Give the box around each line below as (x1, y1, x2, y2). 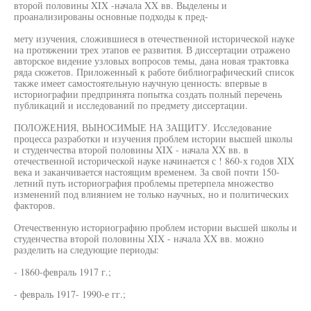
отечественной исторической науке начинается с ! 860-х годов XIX (14, 154, 294, 167)
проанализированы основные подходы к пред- (14, 10, 208, 23)
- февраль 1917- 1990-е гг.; (14, 287, 126, 301)
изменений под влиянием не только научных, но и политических (14, 187, 289, 201)
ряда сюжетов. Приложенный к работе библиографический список (14, 65, 294, 78)
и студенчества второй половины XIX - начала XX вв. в (14, 143, 249, 156)
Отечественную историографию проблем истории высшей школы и (14, 221, 297, 234)
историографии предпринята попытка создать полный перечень (14, 87, 282, 101)
